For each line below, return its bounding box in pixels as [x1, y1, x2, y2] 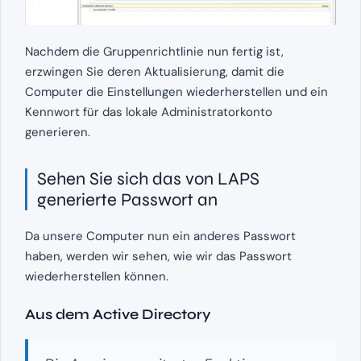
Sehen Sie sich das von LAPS [37, 168, 259, 189]
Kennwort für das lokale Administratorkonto [25, 103, 272, 120]
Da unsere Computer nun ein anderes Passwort [25, 227, 296, 244]
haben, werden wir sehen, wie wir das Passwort [25, 247, 292, 264]
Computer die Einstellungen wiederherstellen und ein [25, 83, 328, 100]
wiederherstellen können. [25, 268, 168, 284]
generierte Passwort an [37, 189, 218, 210]
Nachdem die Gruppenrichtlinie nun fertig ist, [25, 43, 284, 60]
